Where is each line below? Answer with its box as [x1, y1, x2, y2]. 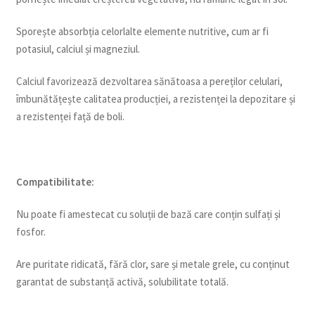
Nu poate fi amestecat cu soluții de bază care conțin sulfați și [15, 207, 281, 221]
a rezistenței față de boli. [15, 110, 124, 124]
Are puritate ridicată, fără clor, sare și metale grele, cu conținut [15, 257, 290, 271]
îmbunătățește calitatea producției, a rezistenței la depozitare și [15, 92, 295, 106]
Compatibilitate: [15, 174, 94, 188]
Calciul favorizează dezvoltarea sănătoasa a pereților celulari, [15, 75, 283, 89]
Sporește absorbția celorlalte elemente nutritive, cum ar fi [15, 25, 269, 39]
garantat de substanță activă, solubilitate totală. [15, 275, 229, 289]
